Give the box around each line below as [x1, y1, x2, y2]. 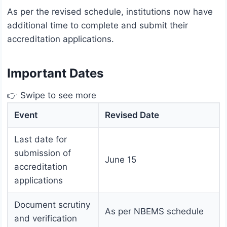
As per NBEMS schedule [105, 206, 204, 217]
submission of [14, 148, 71, 159]
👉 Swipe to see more [7, 90, 96, 101]
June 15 [105, 155, 136, 165]
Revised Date [105, 110, 159, 121]
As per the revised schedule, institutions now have [7, 7, 213, 17]
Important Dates [7, 66, 103, 81]
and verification [14, 213, 77, 224]
